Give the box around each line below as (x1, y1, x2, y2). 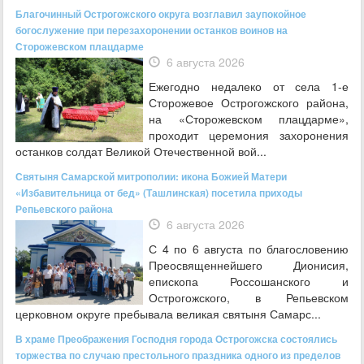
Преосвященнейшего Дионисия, (149, 256, 349, 273)
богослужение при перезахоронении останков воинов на (15, 22, 288, 37)
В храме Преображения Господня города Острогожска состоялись (15, 331, 337, 346)
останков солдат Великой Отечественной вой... (15, 142, 266, 159)
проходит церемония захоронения (149, 126, 349, 143)
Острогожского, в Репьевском (149, 288, 349, 305)
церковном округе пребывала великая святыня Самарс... (15, 305, 321, 322)
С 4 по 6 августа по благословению (149, 240, 349, 257)
